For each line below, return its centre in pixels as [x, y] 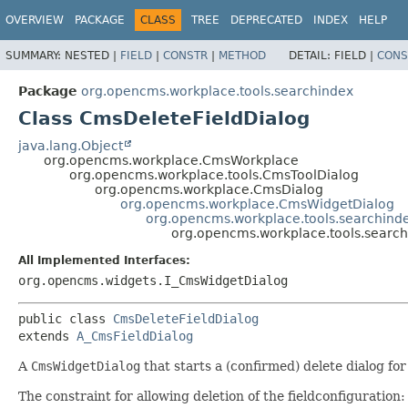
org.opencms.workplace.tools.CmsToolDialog [214, 174]
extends [47, 336]
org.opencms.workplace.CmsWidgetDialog [257, 204]
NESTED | [92, 55]
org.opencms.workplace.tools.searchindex [217, 91]
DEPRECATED [266, 20]
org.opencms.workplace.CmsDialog [209, 189]
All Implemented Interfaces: [104, 260]
